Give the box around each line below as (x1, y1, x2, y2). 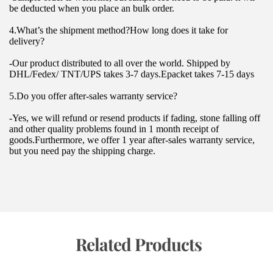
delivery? (9, 35, 44, 46)
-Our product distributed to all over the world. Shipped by (9, 57, 230, 68)
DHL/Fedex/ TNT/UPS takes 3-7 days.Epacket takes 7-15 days (9, 68, 254, 79)
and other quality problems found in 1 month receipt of (9, 123, 219, 134)
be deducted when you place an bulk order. (9, 2, 174, 13)
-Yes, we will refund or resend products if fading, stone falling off (9, 112, 260, 123)
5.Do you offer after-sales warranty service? (9, 90, 177, 101)
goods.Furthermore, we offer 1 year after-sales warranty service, (9, 134, 255, 145)
